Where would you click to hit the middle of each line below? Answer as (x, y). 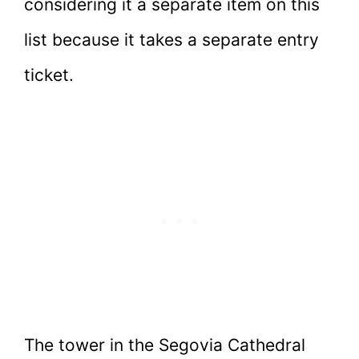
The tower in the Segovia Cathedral (165, 345)
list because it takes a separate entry (171, 39)
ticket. (51, 75)
